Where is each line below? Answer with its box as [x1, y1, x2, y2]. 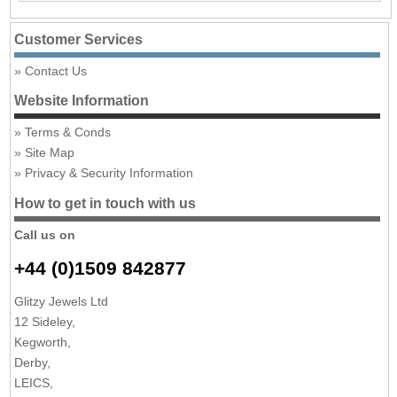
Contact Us [25, 63, 88, 78]
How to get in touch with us [14, 195, 197, 211]
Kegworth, [14, 334, 72, 349]
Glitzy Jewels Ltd [14, 293, 109, 308]
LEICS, [14, 375, 54, 390]
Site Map [25, 145, 75, 160]
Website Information [14, 93, 150, 109]
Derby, [14, 354, 51, 370]
